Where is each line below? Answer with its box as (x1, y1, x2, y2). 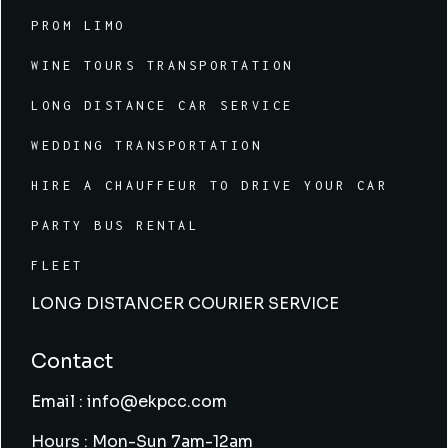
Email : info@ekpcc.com (31, 391, 228, 413)
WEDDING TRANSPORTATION (31, 138, 263, 154)
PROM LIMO (31, 18, 126, 34)
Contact (31, 349, 114, 375)
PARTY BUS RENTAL (31, 218, 200, 234)
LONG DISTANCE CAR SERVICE (31, 98, 294, 114)
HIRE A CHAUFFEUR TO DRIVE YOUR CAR (31, 178, 389, 194)
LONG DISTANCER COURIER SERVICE (31, 293, 340, 315)
